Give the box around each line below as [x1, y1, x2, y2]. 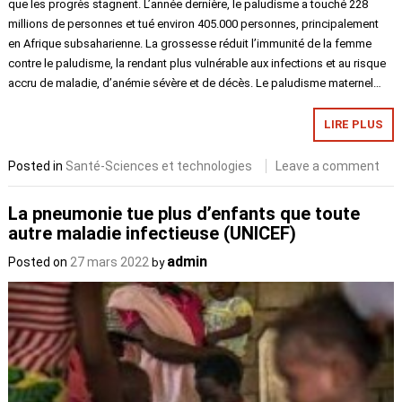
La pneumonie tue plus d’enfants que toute [8, 203, 361, 225]
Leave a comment [275, 158, 380, 173]
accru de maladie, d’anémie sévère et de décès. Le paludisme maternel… [8, 75, 382, 90]
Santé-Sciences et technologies [66, 158, 253, 173]
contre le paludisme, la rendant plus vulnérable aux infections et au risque [8, 56, 387, 70]
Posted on [8, 255, 71, 270]
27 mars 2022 [70, 255, 150, 270]
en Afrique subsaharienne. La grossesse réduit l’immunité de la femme [8, 36, 372, 50]
